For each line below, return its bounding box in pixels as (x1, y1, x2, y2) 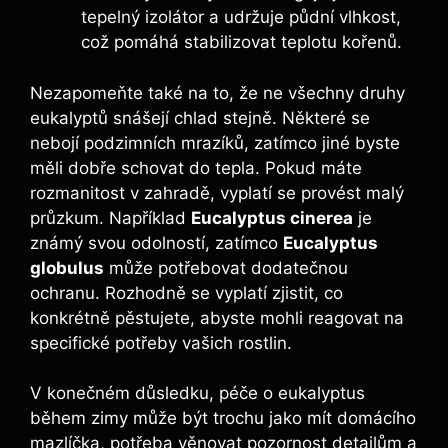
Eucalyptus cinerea (191, 207, 353, 228)
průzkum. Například (30, 207, 191, 228)
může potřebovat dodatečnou (104, 257, 348, 278)
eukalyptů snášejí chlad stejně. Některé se (30, 107, 370, 128)
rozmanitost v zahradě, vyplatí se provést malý (30, 182, 404, 203)
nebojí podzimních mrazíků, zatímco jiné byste (30, 132, 400, 153)
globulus (30, 257, 104, 278)
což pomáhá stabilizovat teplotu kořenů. (81, 32, 402, 53)
